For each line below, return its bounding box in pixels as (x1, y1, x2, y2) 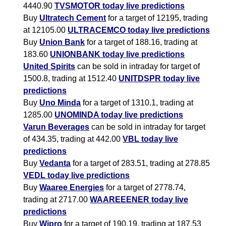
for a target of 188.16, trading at (85, 38, 198, 47)
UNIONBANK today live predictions (50, 50, 185, 59)
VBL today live (123, 135, 179, 144)
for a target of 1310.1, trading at (81, 98, 194, 107)
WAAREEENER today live (90, 195, 189, 204)
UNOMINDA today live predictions (54, 110, 184, 120)
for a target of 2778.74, (104, 183, 186, 192)
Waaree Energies (39, 183, 104, 192)
